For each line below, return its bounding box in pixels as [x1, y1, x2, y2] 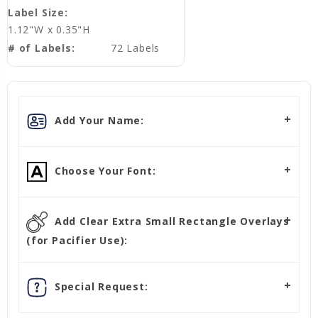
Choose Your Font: [51, 163, 156, 177]
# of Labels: [8, 41, 75, 55]
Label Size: [8, 6, 68, 20]
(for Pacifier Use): [26, 234, 128, 248]
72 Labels [110, 41, 160, 55]
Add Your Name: [51, 113, 144, 127]
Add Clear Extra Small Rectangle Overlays [51, 214, 290, 228]
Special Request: [51, 279, 148, 293]
